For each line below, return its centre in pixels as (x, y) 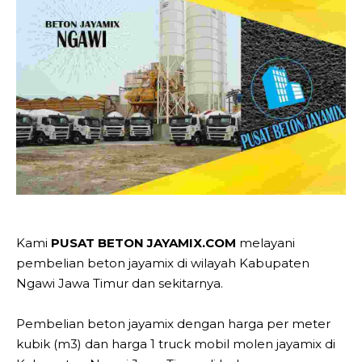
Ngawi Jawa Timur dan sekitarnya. (120, 283)
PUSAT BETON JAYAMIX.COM (143, 242)
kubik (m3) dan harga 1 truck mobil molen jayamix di (176, 343)
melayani (265, 242)
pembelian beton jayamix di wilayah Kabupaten (163, 263)
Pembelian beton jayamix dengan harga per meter (173, 323)
